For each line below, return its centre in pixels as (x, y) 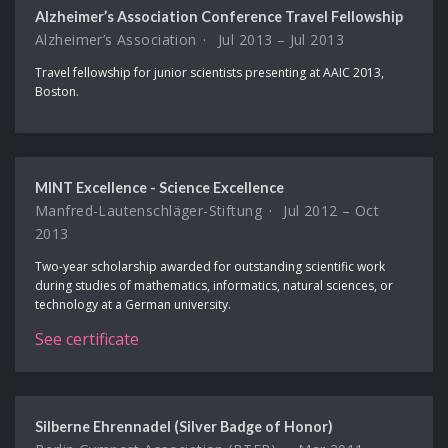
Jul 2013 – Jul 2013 (278, 39)
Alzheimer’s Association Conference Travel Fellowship (219, 16)
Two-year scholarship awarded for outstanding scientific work (210, 266)
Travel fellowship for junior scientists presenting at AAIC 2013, (209, 72)
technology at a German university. (133, 304)
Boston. (57, 91)
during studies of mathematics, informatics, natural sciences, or (214, 285)
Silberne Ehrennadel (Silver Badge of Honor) (184, 426)
